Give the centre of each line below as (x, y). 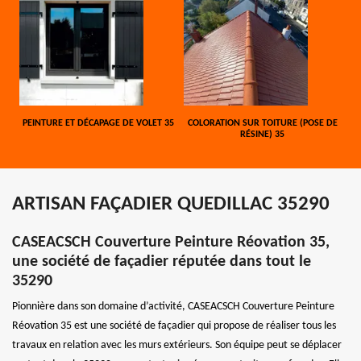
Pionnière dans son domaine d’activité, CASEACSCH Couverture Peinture (173, 306)
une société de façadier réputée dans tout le (162, 261)
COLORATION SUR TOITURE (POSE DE (262, 123)
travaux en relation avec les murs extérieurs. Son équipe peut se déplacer (177, 345)
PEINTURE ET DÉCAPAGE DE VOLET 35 (99, 123)
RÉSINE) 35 (263, 134)
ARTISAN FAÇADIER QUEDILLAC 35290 (171, 204)
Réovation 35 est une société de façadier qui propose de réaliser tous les (174, 326)
